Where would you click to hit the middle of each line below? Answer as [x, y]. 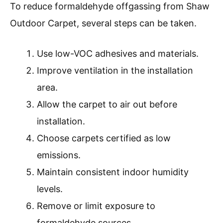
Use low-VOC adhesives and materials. [118, 54]
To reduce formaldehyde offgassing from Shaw [110, 6]
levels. [50, 189]
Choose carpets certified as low [104, 138]
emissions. [59, 155]
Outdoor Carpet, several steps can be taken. [103, 23]
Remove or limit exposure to [96, 206]
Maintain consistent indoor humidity [113, 172]
